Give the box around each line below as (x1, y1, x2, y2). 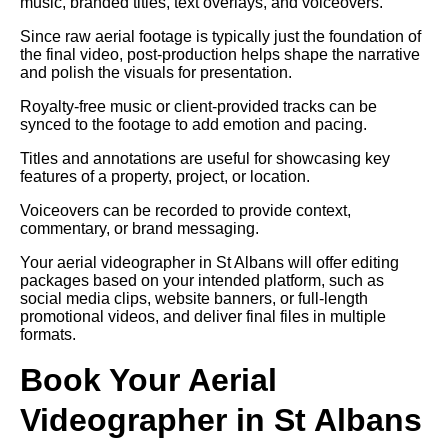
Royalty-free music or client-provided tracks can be (20, 97, 377, 115)
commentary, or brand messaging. (20, 219, 259, 237)
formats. (20, 325, 76, 343)
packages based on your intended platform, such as (20, 271, 384, 289)
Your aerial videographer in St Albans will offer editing (20, 253, 399, 271)
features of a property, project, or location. (20, 167, 314, 185)
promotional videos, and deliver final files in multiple (20, 307, 386, 325)
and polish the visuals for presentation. (20, 63, 292, 81)
